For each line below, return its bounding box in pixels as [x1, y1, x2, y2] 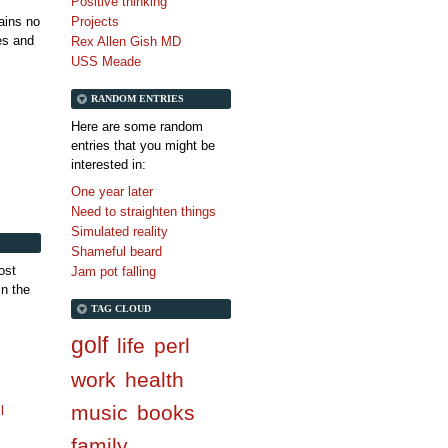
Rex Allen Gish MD [71, 34, 181, 50]
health [125, 368, 184, 392]
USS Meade [71, 54, 141, 70]
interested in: [71, 157, 146, 173]
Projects [71, 14, 119, 30]
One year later [71, 184, 153, 200]
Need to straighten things [71, 204, 216, 220]
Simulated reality [71, 224, 168, 240]
